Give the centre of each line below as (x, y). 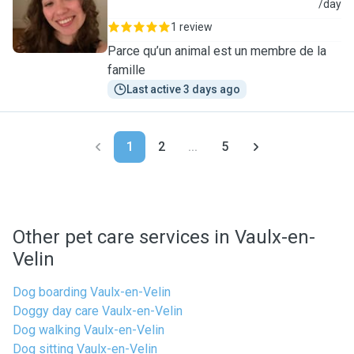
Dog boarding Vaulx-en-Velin (92, 292)
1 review (192, 27)
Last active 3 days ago (183, 89)
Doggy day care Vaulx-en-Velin (98, 311)
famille (126, 70)
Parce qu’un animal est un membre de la (217, 51)
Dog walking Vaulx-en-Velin (88, 330)
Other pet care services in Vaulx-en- (164, 237)
